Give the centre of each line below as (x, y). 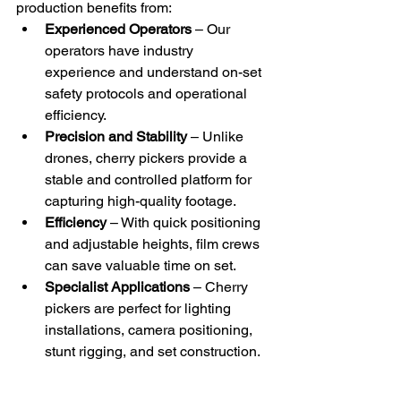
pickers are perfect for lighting (140, 309)
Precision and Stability (116, 137)
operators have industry (121, 51)
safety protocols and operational (148, 94)
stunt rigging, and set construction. (153, 352)
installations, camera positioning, (150, 330)
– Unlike (217, 137)
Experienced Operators (118, 30)
